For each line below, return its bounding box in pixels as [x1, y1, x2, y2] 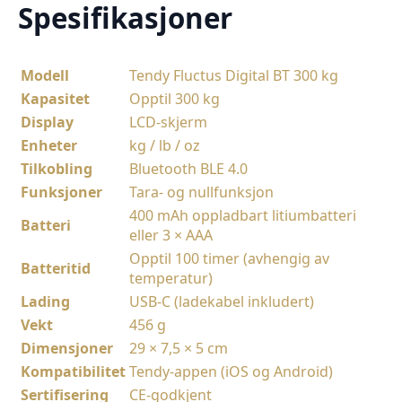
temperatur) [129, 268, 213, 289]
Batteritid [21, 258, 91, 279]
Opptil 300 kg [129, 89, 220, 109]
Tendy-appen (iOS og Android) [129, 362, 333, 382]
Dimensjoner [21, 338, 113, 359]
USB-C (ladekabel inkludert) [129, 292, 314, 312]
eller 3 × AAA [129, 225, 213, 246]
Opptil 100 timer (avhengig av [129, 249, 329, 269]
